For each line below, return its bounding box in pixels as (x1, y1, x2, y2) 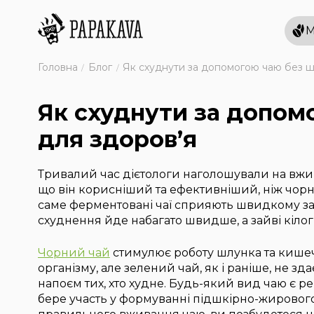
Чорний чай (37, 246, 110, 259)
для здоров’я (37, 125, 197, 153)
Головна (37, 61, 78, 74)
